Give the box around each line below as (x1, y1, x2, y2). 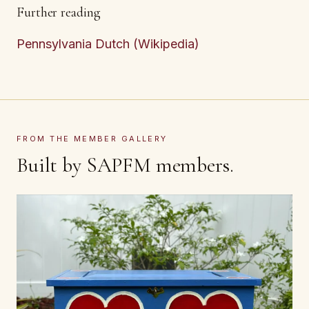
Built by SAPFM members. (17, 152, 234, 178)
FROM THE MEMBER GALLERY (17, 133, 168, 143)
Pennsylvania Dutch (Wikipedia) (17, 36, 199, 51)
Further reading (17, 3, 101, 21)
